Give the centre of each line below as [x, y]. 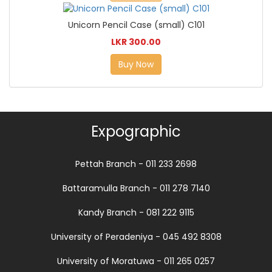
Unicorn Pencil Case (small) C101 [136, 25]
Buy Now [136, 64]
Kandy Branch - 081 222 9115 [136, 212]
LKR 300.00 [136, 42]
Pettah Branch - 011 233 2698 [136, 164]
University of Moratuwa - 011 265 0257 [136, 261]
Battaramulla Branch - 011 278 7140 [136, 188]
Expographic [136, 131]
